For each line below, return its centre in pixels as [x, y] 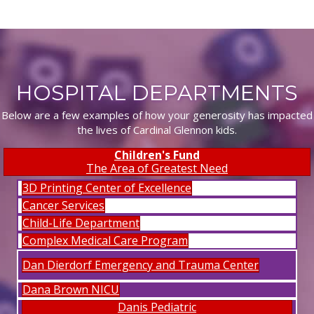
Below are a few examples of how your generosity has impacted [157, 115]
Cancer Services [63, 205]
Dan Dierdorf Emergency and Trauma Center [141, 265]
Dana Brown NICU [71, 289]
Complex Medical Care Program [105, 240]
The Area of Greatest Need [157, 168]
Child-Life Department [81, 223]
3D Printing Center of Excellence [107, 187]
